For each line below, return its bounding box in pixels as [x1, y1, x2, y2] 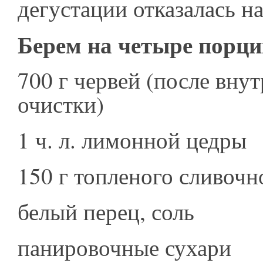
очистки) [18, 89, 112, 119]
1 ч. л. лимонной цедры [18, 124, 254, 155]
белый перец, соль [18, 196, 202, 227]
